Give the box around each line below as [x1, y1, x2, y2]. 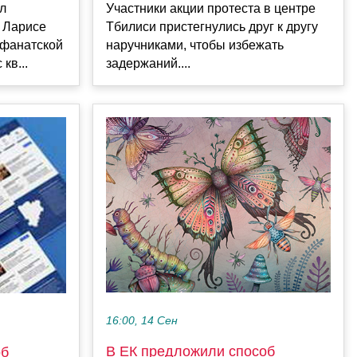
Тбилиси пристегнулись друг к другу [106, 19, 318, 33]
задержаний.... [106, 56, 190, 70]
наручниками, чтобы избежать [106, 37, 284, 52]
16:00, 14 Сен [106, 315, 178, 328]
